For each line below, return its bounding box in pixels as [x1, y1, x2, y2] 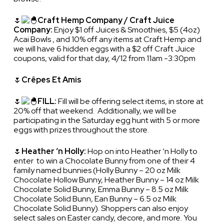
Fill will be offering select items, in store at [56, 96, 203, 107]
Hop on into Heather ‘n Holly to [87, 146, 197, 157]
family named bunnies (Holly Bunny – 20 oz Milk [13, 165, 180, 176]
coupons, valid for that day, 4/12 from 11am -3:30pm [13, 53, 195, 64]
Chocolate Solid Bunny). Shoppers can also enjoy [13, 203, 188, 214]
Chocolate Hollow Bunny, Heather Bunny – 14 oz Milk [13, 174, 199, 185]
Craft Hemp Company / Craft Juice [37, 15, 174, 26]
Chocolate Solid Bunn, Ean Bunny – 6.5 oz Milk [13, 193, 176, 204]
